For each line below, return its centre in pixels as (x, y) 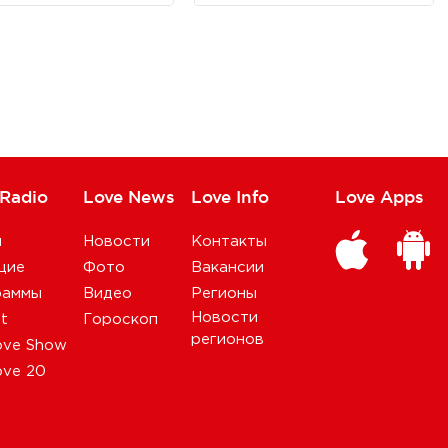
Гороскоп (120, 319)
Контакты (229, 241)
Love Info (230, 196)
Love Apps (379, 196)
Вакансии (227, 267)
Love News (129, 196)
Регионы (224, 293)
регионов (227, 339)
